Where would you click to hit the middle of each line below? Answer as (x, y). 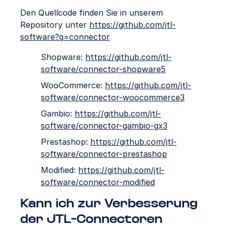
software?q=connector (65, 37)
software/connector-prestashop (104, 154)
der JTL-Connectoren (91, 219)
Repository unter (55, 24)
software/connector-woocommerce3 (113, 97)
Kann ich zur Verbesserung (109, 204)
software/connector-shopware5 (103, 69)
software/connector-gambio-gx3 (104, 125)
